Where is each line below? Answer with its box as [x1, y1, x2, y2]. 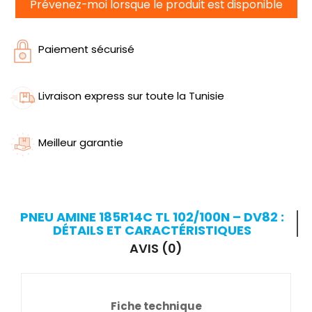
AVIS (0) [130, 240, 182, 258]
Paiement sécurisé [38, 42, 134, 57]
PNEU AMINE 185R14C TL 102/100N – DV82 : [19, 208, 284, 226]
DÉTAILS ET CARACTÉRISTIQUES [52, 221, 251, 240]
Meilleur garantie [38, 135, 123, 150]
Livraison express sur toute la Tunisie [38, 88, 224, 104]
